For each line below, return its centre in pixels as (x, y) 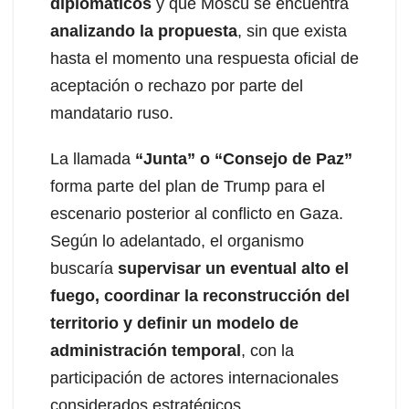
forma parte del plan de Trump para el (188, 186)
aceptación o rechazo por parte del (177, 85)
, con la (267, 350)
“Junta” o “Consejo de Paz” (244, 158)
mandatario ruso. (112, 113)
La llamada (93, 158)
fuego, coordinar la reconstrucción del (200, 295)
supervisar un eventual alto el (233, 268)
